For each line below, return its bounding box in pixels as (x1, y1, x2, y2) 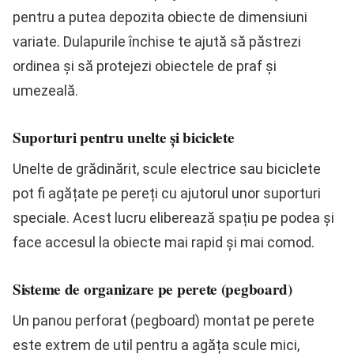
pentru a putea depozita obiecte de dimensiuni (13, 8, 307, 25)
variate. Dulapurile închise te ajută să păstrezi (13, 32, 301, 50)
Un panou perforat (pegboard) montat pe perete (13, 311, 314, 329)
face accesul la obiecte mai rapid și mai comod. (13, 233, 314, 250)
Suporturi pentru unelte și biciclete (13, 126, 235, 149)
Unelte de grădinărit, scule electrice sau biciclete (13, 160, 321, 177)
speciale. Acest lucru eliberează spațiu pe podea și (13, 209, 334, 226)
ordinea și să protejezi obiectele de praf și (13, 57, 277, 74)
